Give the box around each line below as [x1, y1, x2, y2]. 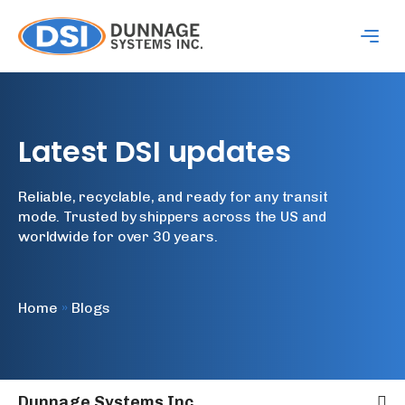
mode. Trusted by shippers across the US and [18, 207, 327, 225]
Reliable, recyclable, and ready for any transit [18, 187, 328, 205]
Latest [18, 130, 108, 172]
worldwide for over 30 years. [18, 227, 218, 245]
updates [167, 130, 291, 172]
